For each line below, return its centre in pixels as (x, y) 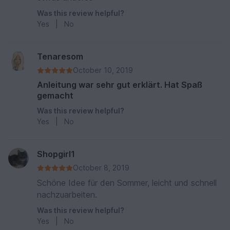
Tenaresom (60, 57)
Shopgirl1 (56, 154)
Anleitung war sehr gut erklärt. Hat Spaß (120, 85)
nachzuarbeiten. (67, 195)
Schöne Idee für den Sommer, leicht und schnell (127, 183)
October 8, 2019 (101, 168)
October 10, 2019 (103, 70)
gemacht (55, 96)
